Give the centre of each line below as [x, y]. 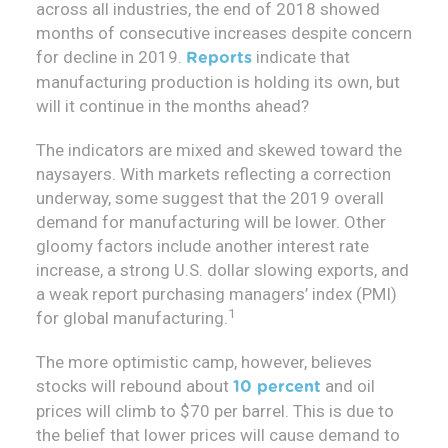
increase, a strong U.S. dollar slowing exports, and [222, 270]
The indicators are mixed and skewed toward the [219, 150]
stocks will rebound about [134, 386]
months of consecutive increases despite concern [224, 33]
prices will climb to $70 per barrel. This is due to [215, 411]
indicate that [301, 57]
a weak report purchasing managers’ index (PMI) [216, 294]
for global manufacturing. [132, 318]
